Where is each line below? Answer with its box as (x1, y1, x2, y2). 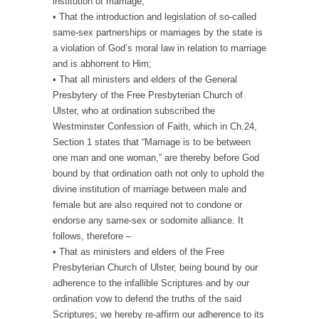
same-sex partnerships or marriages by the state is (53, 27, 263, 38)
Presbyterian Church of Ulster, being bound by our (53, 262, 258, 273)
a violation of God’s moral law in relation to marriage (53, 43, 266, 54)
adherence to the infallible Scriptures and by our (53, 278, 249, 289)
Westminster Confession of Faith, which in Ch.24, (53, 121, 257, 132)
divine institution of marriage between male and (53, 184, 246, 195)
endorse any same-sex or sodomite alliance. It (53, 215, 244, 226)
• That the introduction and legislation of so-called (53, 11, 256, 23)
